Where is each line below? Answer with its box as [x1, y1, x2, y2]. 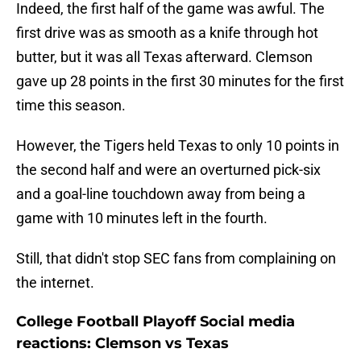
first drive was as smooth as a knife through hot [16, 24, 318, 42]
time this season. [16, 97, 126, 114]
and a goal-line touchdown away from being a [16, 185, 305, 203]
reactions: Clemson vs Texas [16, 334, 229, 353]
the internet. [16, 274, 94, 292]
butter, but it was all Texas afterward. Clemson [16, 48, 313, 66]
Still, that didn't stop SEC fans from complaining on [16, 250, 336, 268]
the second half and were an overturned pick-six [16, 161, 321, 179]
